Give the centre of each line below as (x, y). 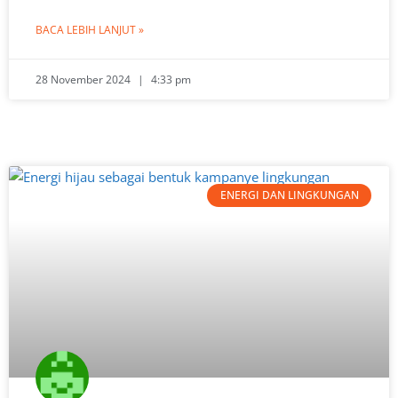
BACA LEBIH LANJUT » (90, 30)
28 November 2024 (84, 80)
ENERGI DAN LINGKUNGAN (289, 195)
